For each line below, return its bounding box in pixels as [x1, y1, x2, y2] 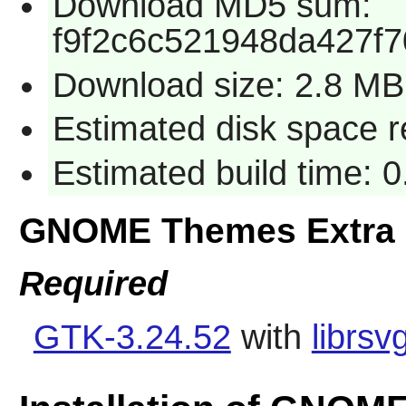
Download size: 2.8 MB [52, 65, 404, 104]
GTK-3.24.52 [33, 318, 231, 357]
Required [18, 265, 168, 303]
